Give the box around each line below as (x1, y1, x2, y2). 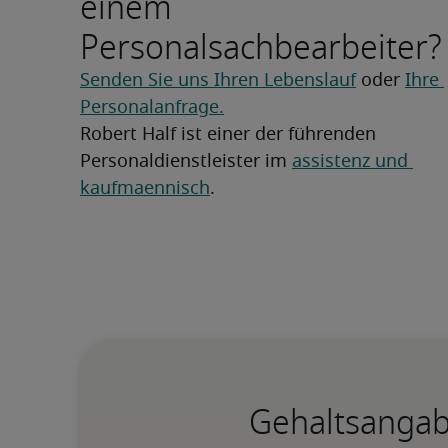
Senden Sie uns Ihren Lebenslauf (80, 72, 356, 90)
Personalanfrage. (80, 99, 224, 117)
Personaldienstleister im (80, 153, 292, 171)
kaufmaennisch (80, 180, 210, 198)
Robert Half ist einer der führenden (80, 126, 376, 144)
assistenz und (292, 153, 408, 171)
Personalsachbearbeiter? (80, 22, 442, 73)
